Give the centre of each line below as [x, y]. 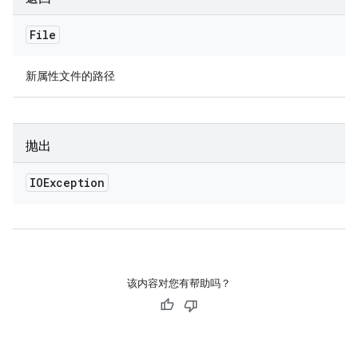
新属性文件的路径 [70, 76]
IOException [67, 183]
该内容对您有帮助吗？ [179, 283]
